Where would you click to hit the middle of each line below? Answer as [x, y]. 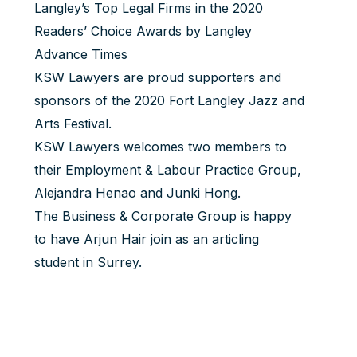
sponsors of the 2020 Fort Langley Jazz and [169, 100]
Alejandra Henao [85, 193]
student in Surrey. [88, 262]
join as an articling [202, 239]
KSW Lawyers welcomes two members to [160, 147]
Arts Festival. [73, 124]
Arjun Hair [115, 239]
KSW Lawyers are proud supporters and [157, 77]
